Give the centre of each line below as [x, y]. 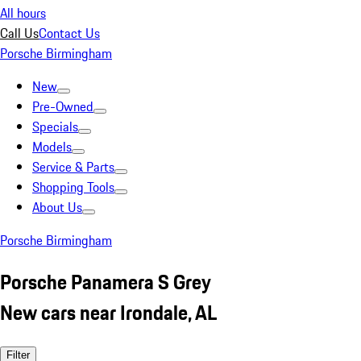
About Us [57, 207]
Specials [55, 127]
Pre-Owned [63, 106]
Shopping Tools [73, 187]
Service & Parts [73, 167]
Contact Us [69, 33]
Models [52, 147]
